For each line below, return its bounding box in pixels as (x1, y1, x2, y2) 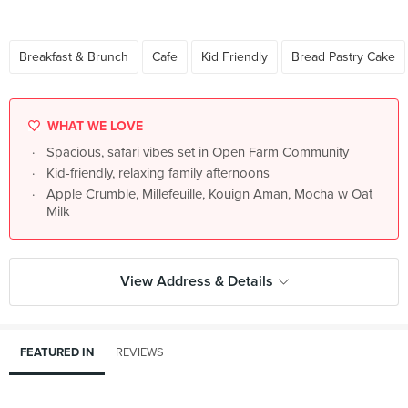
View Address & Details (119, 272, 273, 291)
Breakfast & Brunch (19, 49, 128, 65)
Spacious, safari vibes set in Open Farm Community (46, 144, 349, 160)
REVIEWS (116, 345, 164, 360)
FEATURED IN (20, 345, 94, 360)
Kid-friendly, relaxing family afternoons (46, 165, 270, 181)
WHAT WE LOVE (44, 118, 143, 134)
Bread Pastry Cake (291, 49, 395, 65)
